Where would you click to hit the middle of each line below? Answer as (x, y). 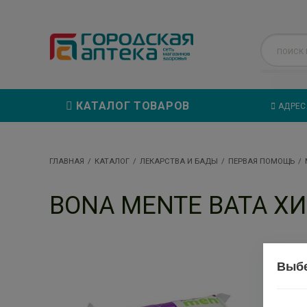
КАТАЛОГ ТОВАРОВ (131, 106)
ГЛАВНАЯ (67, 161)
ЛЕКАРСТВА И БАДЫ (179, 161)
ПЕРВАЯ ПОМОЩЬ (261, 161)
